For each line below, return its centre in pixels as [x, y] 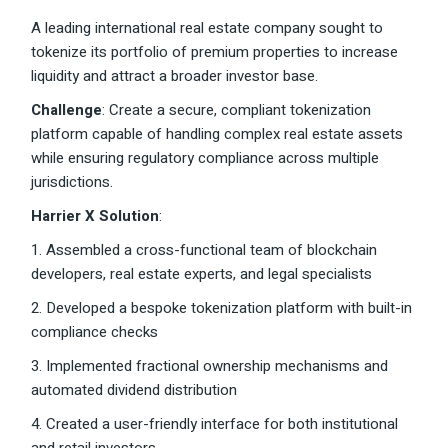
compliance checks [95, 332]
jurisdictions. [72, 182]
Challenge [67, 110]
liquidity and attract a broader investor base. [175, 76]
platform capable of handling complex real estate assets [217, 134]
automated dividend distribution [134, 390]
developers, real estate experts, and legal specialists [202, 274]
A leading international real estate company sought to [207, 28]
